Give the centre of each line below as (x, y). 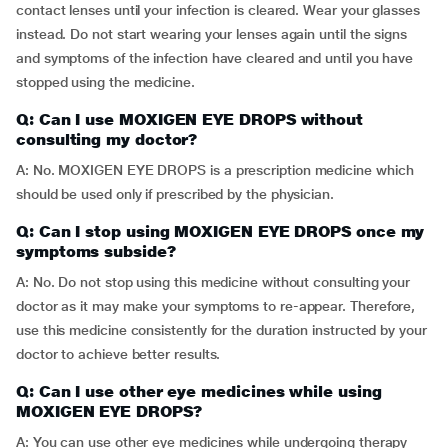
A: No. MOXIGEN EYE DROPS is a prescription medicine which (215, 170)
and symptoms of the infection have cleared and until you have (215, 58)
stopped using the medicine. (105, 82)
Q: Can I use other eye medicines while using (199, 391)
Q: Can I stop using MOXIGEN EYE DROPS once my (220, 231)
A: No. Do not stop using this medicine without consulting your (213, 282)
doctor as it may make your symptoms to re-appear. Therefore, (216, 306)
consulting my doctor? (107, 139)
